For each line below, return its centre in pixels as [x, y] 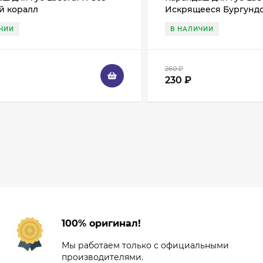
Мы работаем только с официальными [145, 246]
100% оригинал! [101, 224]
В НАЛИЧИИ [192, 29]
